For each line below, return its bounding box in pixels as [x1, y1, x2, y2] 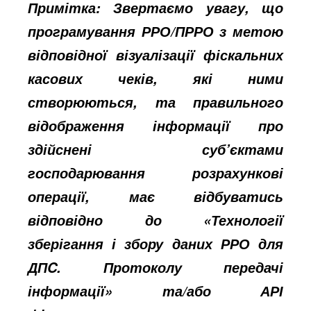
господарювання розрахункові [28, 162, 283, 183]
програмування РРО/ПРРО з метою [28, 21, 283, 41]
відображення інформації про [28, 115, 283, 135]
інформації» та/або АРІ [28, 280, 283, 301]
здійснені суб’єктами [28, 139, 283, 159]
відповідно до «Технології [28, 210, 283, 230]
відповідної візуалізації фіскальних [28, 44, 283, 65]
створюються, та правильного [28, 92, 283, 112]
